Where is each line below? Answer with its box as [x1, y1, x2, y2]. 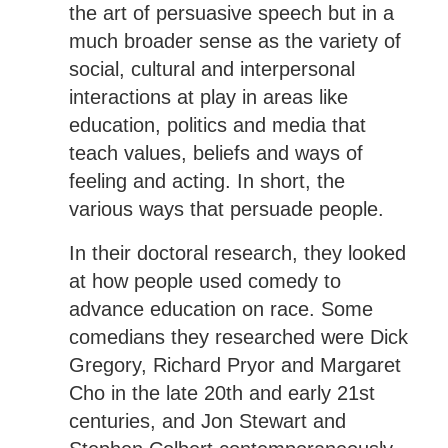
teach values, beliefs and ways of [68, 142, 363, 165]
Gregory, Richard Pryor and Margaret [68, 354, 401, 377]
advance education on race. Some [68, 298, 373, 321]
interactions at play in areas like [68, 86, 348, 109]
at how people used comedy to [68, 270, 341, 293]
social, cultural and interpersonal [68, 58, 355, 81]
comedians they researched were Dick [68, 326, 408, 349]
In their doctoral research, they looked [68, 242, 406, 265]
